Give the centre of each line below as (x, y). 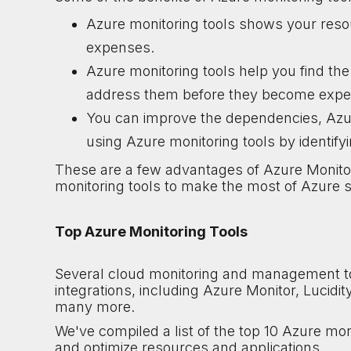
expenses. (120, 47)
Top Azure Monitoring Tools (151, 232)
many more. (95, 307)
